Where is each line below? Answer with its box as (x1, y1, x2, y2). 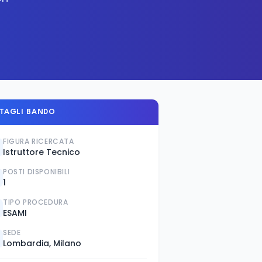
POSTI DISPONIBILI (3, 167, 70, 177)
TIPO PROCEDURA (3, 197, 68, 207)
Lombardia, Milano (3, 237, 81, 249)
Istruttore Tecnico (3, 146, 80, 158)
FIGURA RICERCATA (3, 136, 74, 146)
